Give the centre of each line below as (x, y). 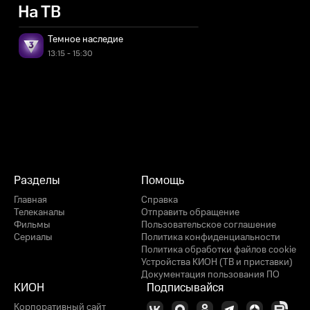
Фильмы (32, 225)
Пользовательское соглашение (209, 225)
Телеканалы (39, 212)
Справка (159, 200)
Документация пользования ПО (210, 275)
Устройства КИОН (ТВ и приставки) (217, 262)
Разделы (37, 181)
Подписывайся (185, 288)
